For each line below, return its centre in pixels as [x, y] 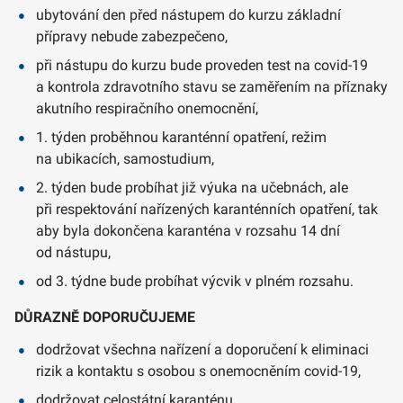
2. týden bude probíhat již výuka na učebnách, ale [192, 188]
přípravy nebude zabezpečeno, [132, 37]
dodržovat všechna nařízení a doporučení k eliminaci [202, 350]
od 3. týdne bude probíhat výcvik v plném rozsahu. [195, 282]
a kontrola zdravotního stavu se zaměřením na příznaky [212, 87]
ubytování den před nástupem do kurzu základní [188, 15]
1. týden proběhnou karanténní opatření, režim [181, 138]
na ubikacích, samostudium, [125, 159]
